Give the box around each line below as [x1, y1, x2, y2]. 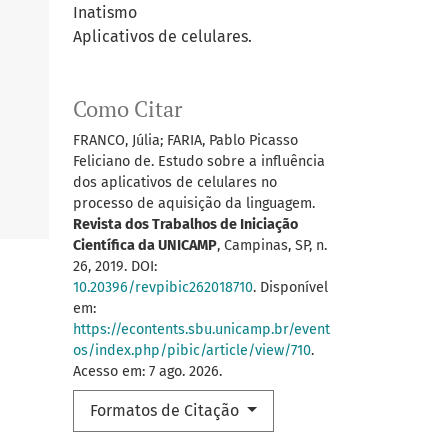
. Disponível [253, 279, 328, 297]
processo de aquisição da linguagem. [73, 195, 315, 213]
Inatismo [73, 3, 137, 23]
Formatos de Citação [90, 401, 243, 421]
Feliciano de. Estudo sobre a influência [73, 153, 325, 171]
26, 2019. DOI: [73, 258, 157, 276]
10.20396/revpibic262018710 [73, 279, 253, 297]
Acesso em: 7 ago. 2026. [73, 363, 222, 381]
